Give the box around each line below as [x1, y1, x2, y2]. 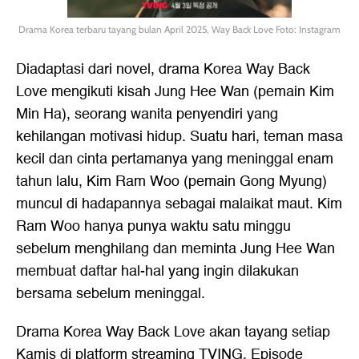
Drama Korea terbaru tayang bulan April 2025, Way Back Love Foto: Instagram [18, 23, 341, 35]
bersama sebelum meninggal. [16, 282, 205, 305]
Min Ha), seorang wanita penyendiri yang [16, 103, 278, 126]
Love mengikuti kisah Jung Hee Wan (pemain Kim [16, 80, 334, 103]
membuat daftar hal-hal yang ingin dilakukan [16, 260, 299, 283]
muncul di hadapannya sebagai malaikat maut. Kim [16, 192, 342, 216]
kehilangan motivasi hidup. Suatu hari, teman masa [16, 125, 343, 148]
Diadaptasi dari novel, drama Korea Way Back [16, 58, 310, 81]
